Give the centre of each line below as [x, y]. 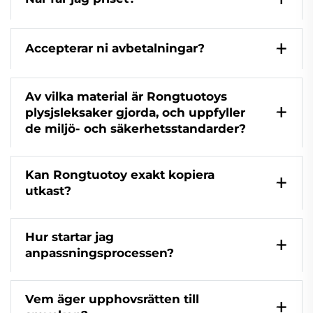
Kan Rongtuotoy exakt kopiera [120, 174]
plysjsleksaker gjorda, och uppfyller [135, 112]
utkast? [48, 190]
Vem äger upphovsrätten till [112, 299]
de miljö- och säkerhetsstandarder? [136, 128]
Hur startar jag [70, 236]
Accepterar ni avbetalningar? [115, 49]
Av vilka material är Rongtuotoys [126, 96]
